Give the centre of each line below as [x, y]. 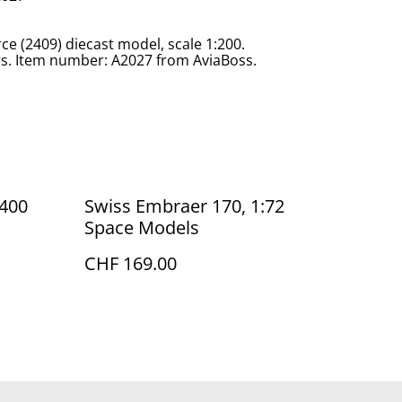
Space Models [142, 227]
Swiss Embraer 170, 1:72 [184, 206]
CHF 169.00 [131, 263]
